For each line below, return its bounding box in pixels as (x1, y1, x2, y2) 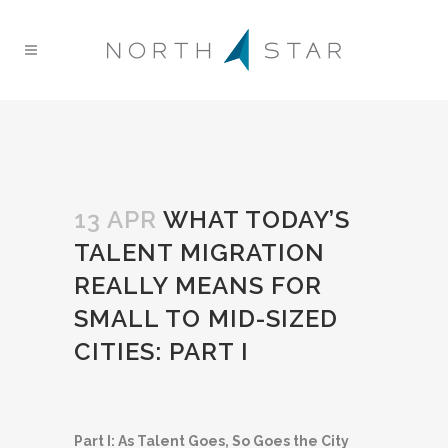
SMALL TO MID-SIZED (74, 304, 338, 333)
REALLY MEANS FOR (74, 271, 322, 300)
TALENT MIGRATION (74, 238, 325, 267)
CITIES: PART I (74, 337, 249, 366)
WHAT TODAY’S (157, 205, 350, 234)
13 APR (74, 205, 157, 234)
